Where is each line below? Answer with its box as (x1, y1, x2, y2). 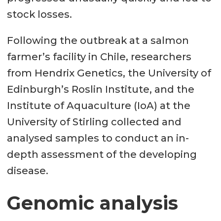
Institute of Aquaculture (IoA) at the (6, 100, 190, 112)
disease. (6, 165, 48, 177)
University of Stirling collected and (6, 116, 182, 128)
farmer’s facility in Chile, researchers (6, 51, 191, 63)
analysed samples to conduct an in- (6, 132, 189, 145)
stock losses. (6, 8, 72, 21)
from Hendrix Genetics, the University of (6, 67, 211, 79)
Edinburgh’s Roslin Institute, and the (6, 83, 194, 96)
